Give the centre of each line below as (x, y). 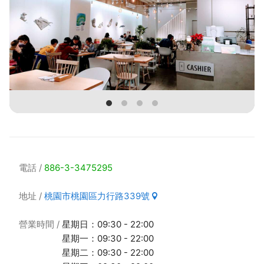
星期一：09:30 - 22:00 (108, 238)
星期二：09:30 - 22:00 (108, 253)
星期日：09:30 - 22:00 (108, 224)
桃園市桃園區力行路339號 (97, 196)
